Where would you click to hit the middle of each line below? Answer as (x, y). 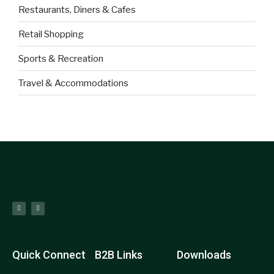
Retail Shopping (51, 34)
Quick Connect (49, 255)
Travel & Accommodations (73, 83)
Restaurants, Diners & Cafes (77, 9)
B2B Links (118, 255)
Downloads (204, 255)
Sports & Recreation (61, 58)
